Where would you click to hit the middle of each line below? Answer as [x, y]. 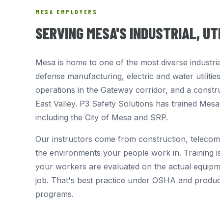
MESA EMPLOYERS [67, 12]
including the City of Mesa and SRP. [102, 117]
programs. [55, 194]
